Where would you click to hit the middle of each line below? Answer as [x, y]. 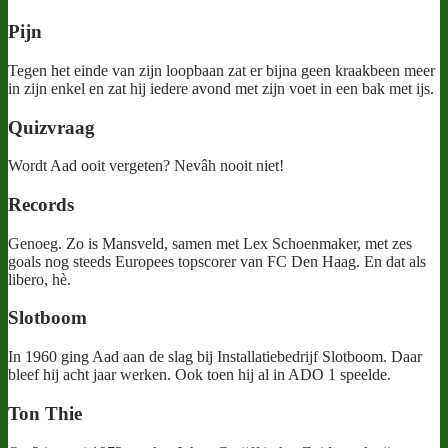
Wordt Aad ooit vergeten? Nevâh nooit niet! [146, 166]
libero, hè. [39, 279]
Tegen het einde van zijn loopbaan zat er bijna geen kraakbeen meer [221, 70]
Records [41, 205]
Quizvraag [51, 127]
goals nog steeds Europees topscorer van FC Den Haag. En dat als [217, 261]
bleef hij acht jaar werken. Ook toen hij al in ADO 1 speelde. [199, 375]
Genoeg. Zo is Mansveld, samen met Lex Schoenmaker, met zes [210, 243]
